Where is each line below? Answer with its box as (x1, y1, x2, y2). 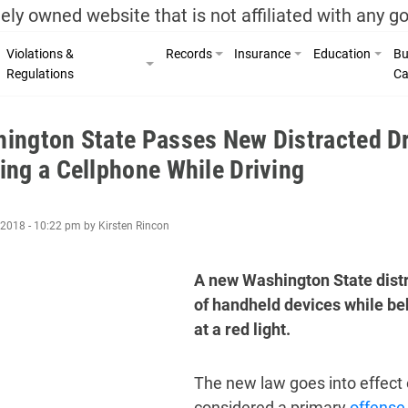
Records (165, 46, 212, 61)
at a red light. (193, 319, 291, 339)
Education (313, 46, 372, 61)
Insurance (234, 46, 291, 61)
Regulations (6, 66, 75, 81)
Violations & (6, 46, 75, 61)
